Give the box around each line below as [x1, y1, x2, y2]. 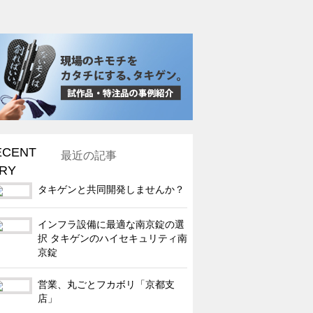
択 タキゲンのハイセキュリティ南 [38, 232, 187, 244]
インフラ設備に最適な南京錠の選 [38, 218, 184, 230]
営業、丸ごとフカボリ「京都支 [38, 278, 175, 290]
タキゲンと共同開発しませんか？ [38, 183, 184, 195]
